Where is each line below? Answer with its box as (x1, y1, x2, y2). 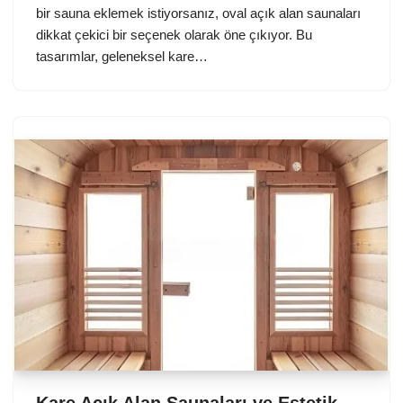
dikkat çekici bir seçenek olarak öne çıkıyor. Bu (36, 26, 312, 42)
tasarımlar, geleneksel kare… (36, 48, 211, 64)
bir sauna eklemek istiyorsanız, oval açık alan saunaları (36, 4, 361, 21)
